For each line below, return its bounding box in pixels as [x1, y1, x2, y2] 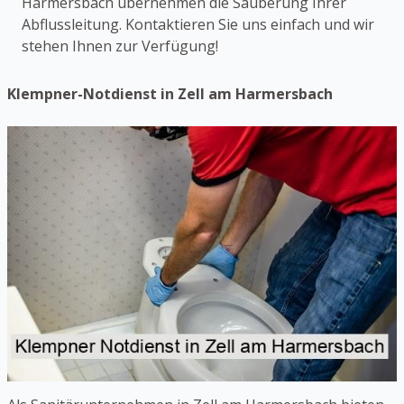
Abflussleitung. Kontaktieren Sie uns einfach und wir [22, 14, 374, 34]
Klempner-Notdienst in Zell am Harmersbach [7, 83, 333, 104]
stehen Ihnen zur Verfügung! [22, 35, 218, 56]
